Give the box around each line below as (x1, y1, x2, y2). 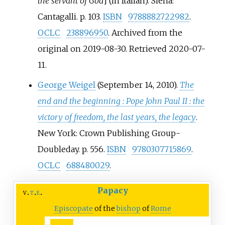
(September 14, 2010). (95, 79, 180, 90)
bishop (116, 203, 141, 213)
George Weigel (37, 79, 95, 90)
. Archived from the (107, 27, 182, 38)
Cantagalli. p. (37, 11, 86, 22)
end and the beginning (37, 95, 121, 106)
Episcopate (54, 203, 93, 213)
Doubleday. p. (37, 144, 88, 154)
